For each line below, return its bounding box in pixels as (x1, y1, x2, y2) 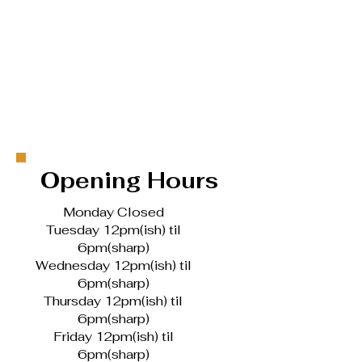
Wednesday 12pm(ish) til (35, 257, 192, 274)
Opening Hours (40, 166, 218, 195)
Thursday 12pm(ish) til (44, 293, 183, 309)
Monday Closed (62, 204, 164, 221)
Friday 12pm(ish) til (53, 328, 174, 345)
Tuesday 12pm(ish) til (45, 221, 181, 238)
